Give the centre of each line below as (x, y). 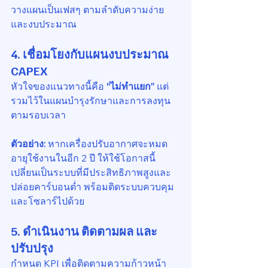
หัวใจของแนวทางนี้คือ (59, 86)
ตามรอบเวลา (38, 115)
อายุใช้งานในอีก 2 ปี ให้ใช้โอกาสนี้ (83, 158)
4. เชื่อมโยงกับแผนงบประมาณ (91, 54)
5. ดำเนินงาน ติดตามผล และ (84, 231)
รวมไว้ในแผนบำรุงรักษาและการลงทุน (91, 100)
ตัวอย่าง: (29, 144)
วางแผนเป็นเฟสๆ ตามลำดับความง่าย (87, 10)
